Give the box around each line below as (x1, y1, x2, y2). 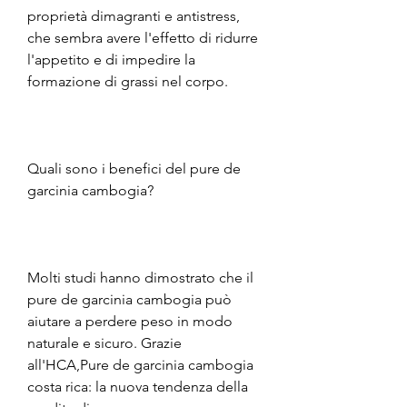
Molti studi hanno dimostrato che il (27, 268, 253, 286)
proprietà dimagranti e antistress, (27, 6, 240, 25)
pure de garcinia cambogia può (27, 290, 232, 308)
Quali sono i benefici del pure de (27, 159, 241, 177)
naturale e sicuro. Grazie (27, 333, 182, 352)
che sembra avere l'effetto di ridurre (27, 28, 258, 46)
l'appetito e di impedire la (27, 50, 195, 68)
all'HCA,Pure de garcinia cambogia (27, 355, 253, 373)
